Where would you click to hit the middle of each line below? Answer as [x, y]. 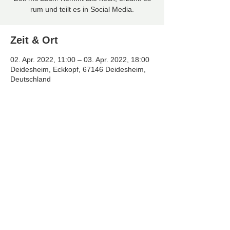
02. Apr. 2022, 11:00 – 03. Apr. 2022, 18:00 [80, 60]
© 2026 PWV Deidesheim [80, 194]
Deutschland [31, 79]
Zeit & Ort [34, 40]
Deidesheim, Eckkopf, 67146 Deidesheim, [78, 69]
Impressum [85, 210]
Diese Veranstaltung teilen [74, 136]
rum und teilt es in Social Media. [82, 9]
